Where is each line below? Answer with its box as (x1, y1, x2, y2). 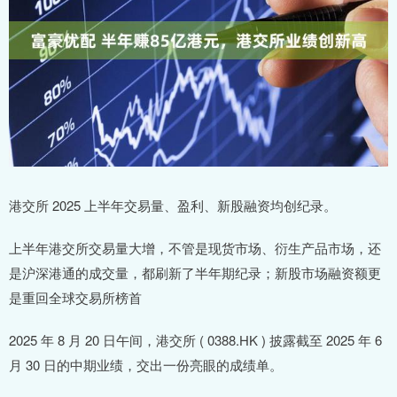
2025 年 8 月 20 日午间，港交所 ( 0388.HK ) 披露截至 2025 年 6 (9, 331, 382, 350)
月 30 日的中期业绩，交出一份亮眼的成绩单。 (9, 355, 283, 375)
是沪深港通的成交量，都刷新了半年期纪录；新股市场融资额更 (9, 263, 381, 283)
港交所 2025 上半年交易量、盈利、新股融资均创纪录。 (9, 196, 337, 215)
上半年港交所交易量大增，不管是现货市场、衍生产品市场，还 (9, 238, 381, 258)
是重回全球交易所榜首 (9, 288, 142, 307)
